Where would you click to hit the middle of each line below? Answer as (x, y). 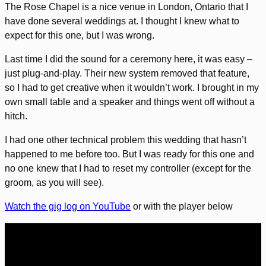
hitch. (16, 116)
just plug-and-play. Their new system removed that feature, (127, 74)
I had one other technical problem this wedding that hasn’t (126, 140)
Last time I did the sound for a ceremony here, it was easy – (129, 59)
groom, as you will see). (54, 183)
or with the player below (182, 207)
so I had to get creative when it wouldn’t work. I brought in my (132, 88)
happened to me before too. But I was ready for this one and (129, 154)
